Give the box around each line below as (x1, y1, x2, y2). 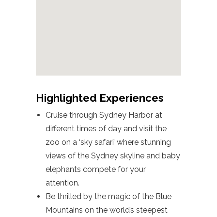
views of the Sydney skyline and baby (46, 151, 180, 160)
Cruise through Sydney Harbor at (46, 110, 162, 120)
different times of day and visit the (46, 124, 167, 133)
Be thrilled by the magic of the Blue (46, 191, 171, 201)
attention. (46, 178, 79, 187)
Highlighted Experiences (36, 91, 164, 104)
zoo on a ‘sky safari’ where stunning (46, 137, 171, 147)
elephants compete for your (46, 164, 146, 174)
